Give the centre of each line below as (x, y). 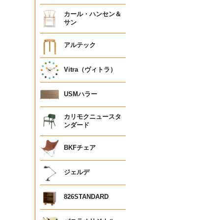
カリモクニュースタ (93, 117)
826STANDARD (86, 197)
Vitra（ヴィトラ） (90, 69)
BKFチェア (80, 148)
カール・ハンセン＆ (93, 14)
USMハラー (81, 94)
